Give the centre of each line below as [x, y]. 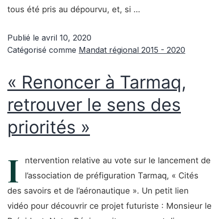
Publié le [24, 38]
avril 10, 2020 [66, 38]
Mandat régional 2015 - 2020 [132, 50]
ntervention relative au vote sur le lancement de [118, 160]
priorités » [49, 127]
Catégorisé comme [43, 50]
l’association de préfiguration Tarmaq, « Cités [112, 175]
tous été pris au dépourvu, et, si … [74, 9]
